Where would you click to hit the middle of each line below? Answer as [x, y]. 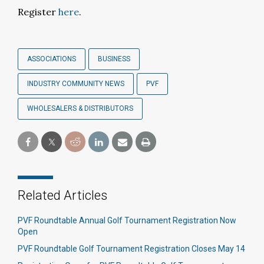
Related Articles [62, 195]
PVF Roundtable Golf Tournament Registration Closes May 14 [131, 249]
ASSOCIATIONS [52, 59]
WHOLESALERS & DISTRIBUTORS [80, 108]
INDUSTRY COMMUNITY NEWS [76, 84]
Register [38, 12]
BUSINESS [114, 59]
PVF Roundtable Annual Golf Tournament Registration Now [127, 220]
